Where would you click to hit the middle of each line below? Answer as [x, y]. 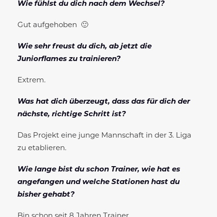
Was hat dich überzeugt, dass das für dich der [104, 102]
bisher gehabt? [46, 195]
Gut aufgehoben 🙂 [53, 25]
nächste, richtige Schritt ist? [72, 114]
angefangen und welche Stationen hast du [99, 182]
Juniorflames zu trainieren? [69, 59]
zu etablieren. [42, 148]
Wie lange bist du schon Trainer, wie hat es [99, 170]
